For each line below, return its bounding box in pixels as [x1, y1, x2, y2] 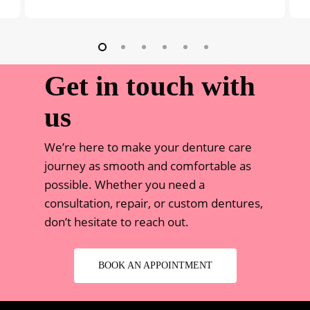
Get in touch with [44, 69, 256, 102]
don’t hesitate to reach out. [44, 213, 190, 230]
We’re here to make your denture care [44, 138, 253, 155]
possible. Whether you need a [44, 176, 206, 192]
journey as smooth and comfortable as [44, 157, 252, 174]
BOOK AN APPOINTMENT [98, 259, 212, 271]
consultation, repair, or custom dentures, [44, 194, 264, 211]
